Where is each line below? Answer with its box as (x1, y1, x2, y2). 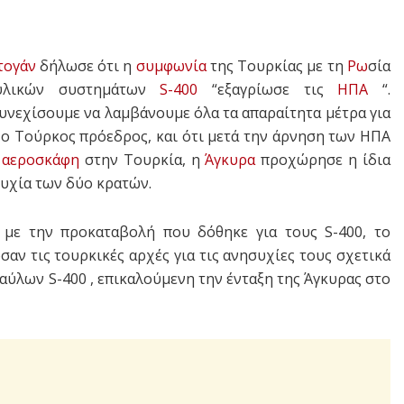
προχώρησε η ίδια (255, 149, 391, 170)
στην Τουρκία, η (79, 149, 206, 170)
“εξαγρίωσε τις (197, 78, 338, 99)
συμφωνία (135, 55, 207, 76)
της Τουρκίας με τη (206, 55, 348, 76)
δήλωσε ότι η (35, 55, 136, 76)
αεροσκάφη (2, 149, 80, 170)
